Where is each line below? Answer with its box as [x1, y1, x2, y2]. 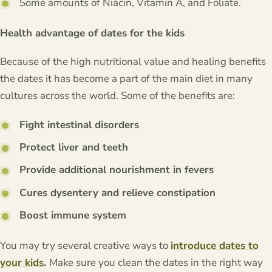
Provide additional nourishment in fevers [19, 163, 214, 177]
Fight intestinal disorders [19, 117, 140, 132]
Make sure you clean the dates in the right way [49, 255, 263, 270]
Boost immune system [19, 208, 127, 222]
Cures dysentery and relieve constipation [19, 185, 216, 200]
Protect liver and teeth [19, 140, 129, 154]
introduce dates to [171, 238, 259, 253]
